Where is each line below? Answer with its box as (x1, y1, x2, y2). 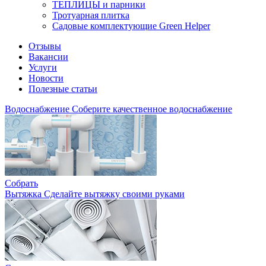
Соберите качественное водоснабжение (72, 104, 232, 114)
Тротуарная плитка (52, 10, 129, 20)
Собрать (5, 178, 38, 188)
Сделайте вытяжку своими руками (44, 189, 185, 199)
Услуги (28, 62, 57, 72)
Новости (28, 73, 64, 83)
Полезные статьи (28, 84, 97, 94)
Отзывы (28, 41, 61, 51)
